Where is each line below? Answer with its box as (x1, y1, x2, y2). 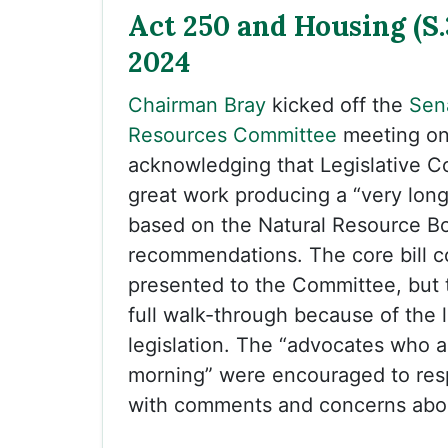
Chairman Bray (128, 93, 266, 117)
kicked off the (266, 93, 409, 117)
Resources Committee (128, 123, 337, 147)
